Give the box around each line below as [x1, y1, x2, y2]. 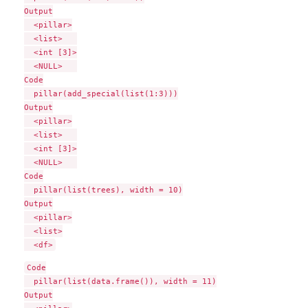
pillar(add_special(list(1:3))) [23, 89, 178, 98]
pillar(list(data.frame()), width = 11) [23, 276, 217, 286]
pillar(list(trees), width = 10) [23, 185, 183, 195]
